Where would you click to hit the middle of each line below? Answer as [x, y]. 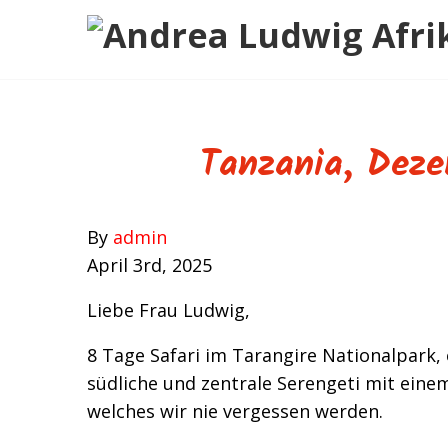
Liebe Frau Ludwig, [168, 310]
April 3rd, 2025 [149, 265]
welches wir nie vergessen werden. [235, 411]
